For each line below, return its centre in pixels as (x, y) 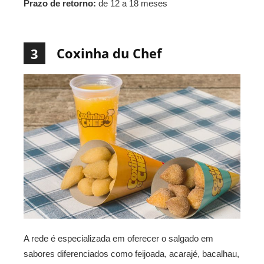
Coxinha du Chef (109, 53)
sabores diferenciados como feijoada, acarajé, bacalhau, (131, 253)
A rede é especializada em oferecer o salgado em (118, 238)
